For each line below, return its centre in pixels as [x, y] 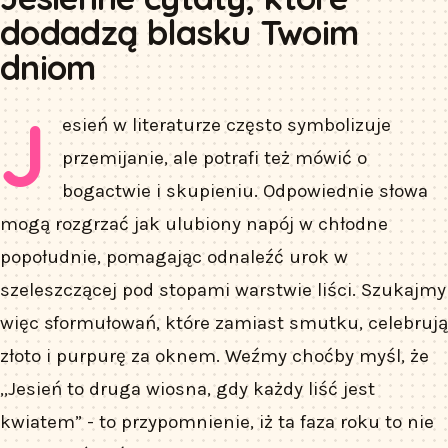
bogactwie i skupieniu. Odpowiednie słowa [245, 190]
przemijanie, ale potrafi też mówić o [215, 157]
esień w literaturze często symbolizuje [227, 124]
